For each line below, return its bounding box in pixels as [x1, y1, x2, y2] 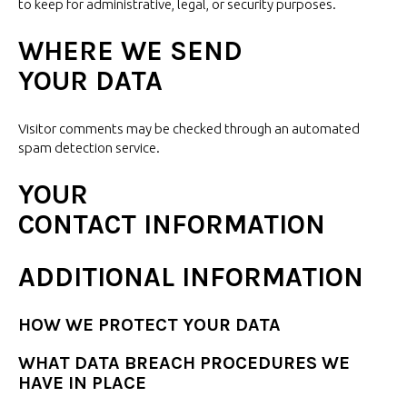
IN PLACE [68, 372, 146, 393]
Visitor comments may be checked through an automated [18, 120, 360, 136]
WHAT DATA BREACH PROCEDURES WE [18, 352, 350, 373]
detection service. [55, 139, 160, 155]
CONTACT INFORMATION [18, 207, 325, 241]
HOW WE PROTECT [18, 313, 183, 335]
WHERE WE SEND [18, 35, 243, 68]
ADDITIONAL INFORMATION [18, 260, 363, 293]
